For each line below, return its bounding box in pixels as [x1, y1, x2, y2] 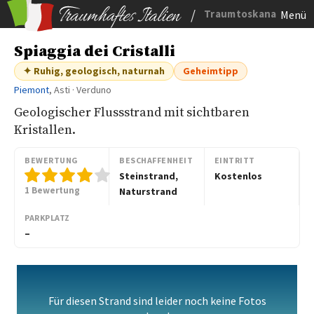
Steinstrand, [119, 170, 179, 182]
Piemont [14, 83, 49, 96]
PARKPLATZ [25, 212, 70, 223]
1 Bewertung [25, 184, 80, 196]
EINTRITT [214, 155, 255, 165]
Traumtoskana [204, 6, 277, 20]
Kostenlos [214, 170, 262, 182]
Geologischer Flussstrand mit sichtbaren [14, 104, 250, 121]
